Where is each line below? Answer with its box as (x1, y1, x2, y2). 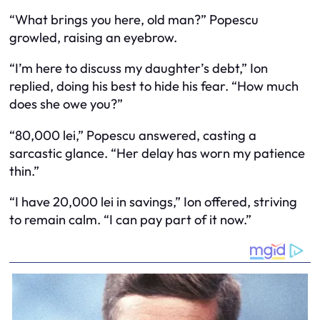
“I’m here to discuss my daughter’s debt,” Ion (9, 60, 268, 77)
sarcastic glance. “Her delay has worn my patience (9, 144, 305, 161)
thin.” (9, 162, 39, 179)
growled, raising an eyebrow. (9, 29, 177, 46)
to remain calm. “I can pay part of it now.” (9, 211, 251, 228)
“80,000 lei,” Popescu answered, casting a (9, 126, 256, 144)
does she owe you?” (9, 96, 123, 113)
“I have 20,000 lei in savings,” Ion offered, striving (9, 193, 297, 210)
